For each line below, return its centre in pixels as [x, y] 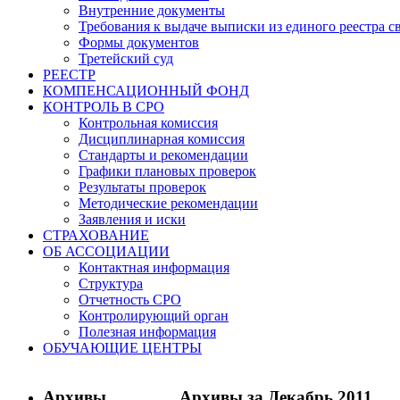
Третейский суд [126, 58]
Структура [111, 283]
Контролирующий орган [154, 316]
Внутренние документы [152, 10]
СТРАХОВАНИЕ [96, 235]
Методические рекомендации [168, 203]
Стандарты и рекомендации [163, 155]
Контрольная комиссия [148, 123]
